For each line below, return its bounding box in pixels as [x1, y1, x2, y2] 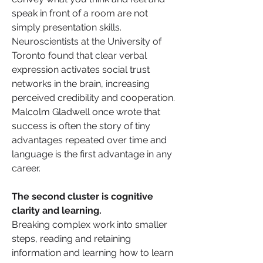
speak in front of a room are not [12, 7, 148, 19]
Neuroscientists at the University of [12, 35, 161, 47]
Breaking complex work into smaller [12, 218, 167, 230]
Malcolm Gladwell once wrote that [12, 106, 160, 117]
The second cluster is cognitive [12, 190, 153, 202]
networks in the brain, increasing [12, 77, 150, 89]
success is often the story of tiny [12, 120, 150, 131]
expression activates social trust [12, 63, 150, 75]
